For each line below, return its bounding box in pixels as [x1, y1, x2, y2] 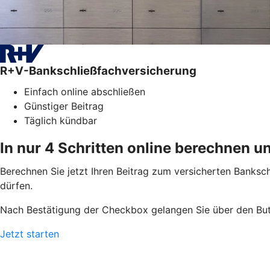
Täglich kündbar [24, 114, 97, 127]
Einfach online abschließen [24, 85, 145, 98]
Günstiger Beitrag [24, 99, 104, 112]
